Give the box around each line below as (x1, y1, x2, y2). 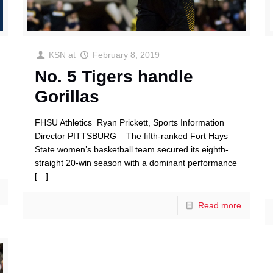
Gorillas (34, 87, 99, 107)
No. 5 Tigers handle (34, 67, 193, 87)
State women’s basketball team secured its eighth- (34, 144, 229, 155)
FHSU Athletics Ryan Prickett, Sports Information (34, 118, 224, 128)
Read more (198, 200, 242, 211)
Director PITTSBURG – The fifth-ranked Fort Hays (34, 131, 228, 141)
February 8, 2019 (92, 50, 160, 60)
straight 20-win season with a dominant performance (34, 158, 237, 168)
